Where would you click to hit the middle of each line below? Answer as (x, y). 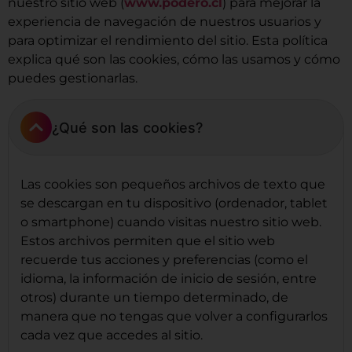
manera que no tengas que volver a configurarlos (174, 317)
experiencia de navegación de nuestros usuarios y (165, 22)
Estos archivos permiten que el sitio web (148, 241)
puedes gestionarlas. (74, 78)
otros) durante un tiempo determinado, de (154, 298)
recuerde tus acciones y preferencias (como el (164, 260)
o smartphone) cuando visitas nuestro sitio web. (171, 222)
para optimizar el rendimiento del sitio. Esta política (168, 40)
